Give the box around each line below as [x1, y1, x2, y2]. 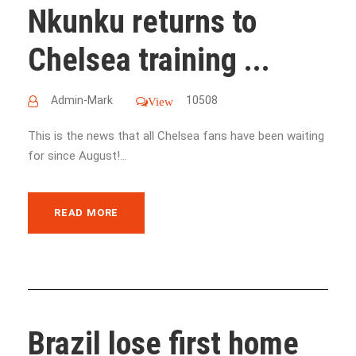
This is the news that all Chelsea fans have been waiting [28, 128, 324, 143]
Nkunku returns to [28, 2, 257, 41]
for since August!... [28, 148, 127, 163]
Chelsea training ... [28, 41, 270, 79]
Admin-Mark [51, 93, 113, 106]
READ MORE [54, 206, 119, 219]
